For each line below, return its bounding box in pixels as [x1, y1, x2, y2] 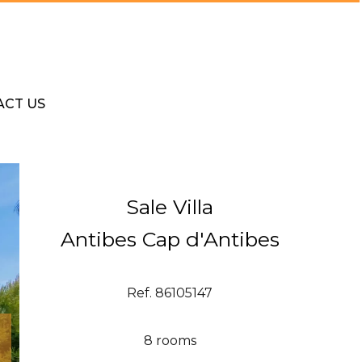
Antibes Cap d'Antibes [60, 227, 280, 252]
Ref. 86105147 [127, 285, 213, 301]
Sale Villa [126, 195, 213, 220]
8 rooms [143, 333, 196, 349]
